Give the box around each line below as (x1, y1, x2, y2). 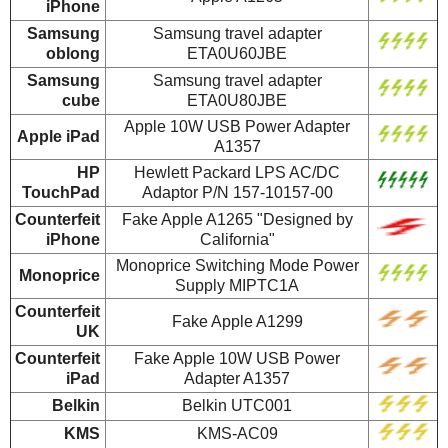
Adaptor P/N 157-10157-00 (141, 184, 333, 202)
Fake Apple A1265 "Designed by (121, 211, 353, 229)
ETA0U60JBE (187, 45, 287, 63)
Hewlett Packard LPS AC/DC (134, 164, 340, 182)
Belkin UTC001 (182, 397, 292, 415)
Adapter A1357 (184, 370, 290, 388)
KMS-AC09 (196, 425, 278, 443)
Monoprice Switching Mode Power (115, 257, 359, 275)
